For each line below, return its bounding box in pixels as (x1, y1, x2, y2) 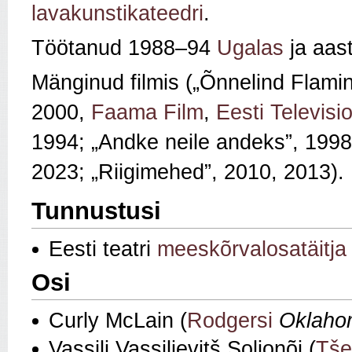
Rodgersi (187, 309, 273, 333)
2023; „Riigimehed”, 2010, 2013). (31, 160, 344, 185)
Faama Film (91, 101, 203, 125)
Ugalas (217, 36, 284, 60)
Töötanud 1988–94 (31, 36, 217, 60)
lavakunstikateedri (31, 2, 203, 26)
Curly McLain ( (49, 309, 187, 333)
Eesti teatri (49, 237, 157, 262)
